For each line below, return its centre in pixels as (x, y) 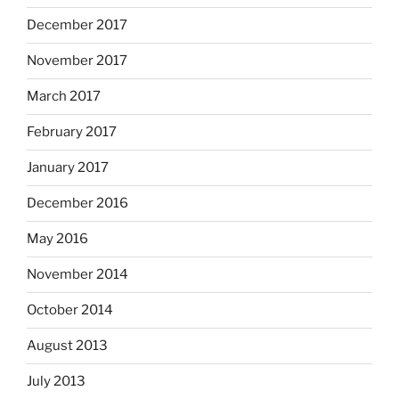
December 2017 (77, 25)
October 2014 (70, 310)
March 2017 (64, 97)
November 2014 (77, 275)
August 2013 (67, 346)
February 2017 (72, 132)
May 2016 (57, 239)
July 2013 (56, 382)
